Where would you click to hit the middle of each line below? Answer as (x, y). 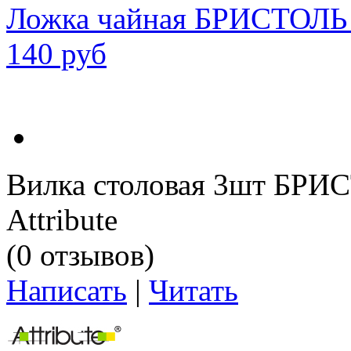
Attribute (62, 220)
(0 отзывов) (80, 255)
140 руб (56, 54)
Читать (194, 291)
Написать (67, 291)
